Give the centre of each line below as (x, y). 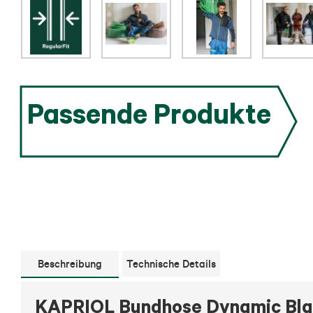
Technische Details (171, 264)
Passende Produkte (149, 113)
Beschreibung (70, 264)
